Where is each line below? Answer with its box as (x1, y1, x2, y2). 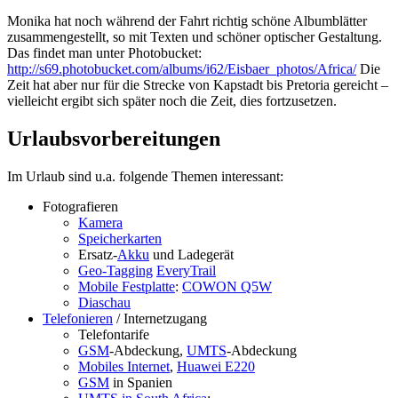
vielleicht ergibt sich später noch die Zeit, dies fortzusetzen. (7, 93, 337, 109)
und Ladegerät (149, 247, 234, 262)
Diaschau (78, 295, 131, 310)
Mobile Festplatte (78, 279, 175, 294)
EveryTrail (156, 263, 216, 278)
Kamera (78, 215, 123, 230)
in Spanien (109, 375, 172, 390)
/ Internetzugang (113, 311, 207, 326)
